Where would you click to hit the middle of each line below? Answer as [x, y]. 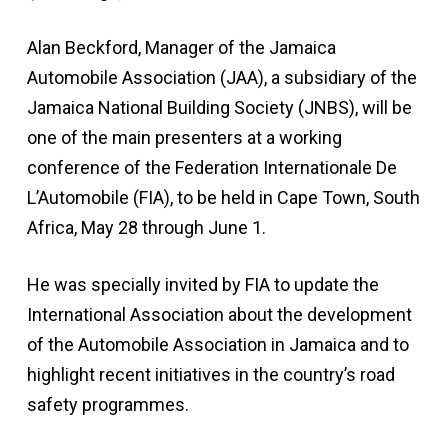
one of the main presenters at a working [184, 137]
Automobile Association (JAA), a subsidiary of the [221, 77]
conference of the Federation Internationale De [211, 167]
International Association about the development [219, 314]
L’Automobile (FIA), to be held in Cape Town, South [223, 197]
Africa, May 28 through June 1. [146, 227]
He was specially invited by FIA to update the [202, 284]
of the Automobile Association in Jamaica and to [217, 344]
